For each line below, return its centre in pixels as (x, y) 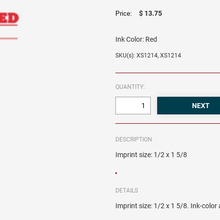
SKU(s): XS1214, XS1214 (149, 56)
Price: (126, 14)
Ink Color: (130, 40)
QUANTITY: (130, 87)
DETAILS (127, 191)
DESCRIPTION (134, 140)
